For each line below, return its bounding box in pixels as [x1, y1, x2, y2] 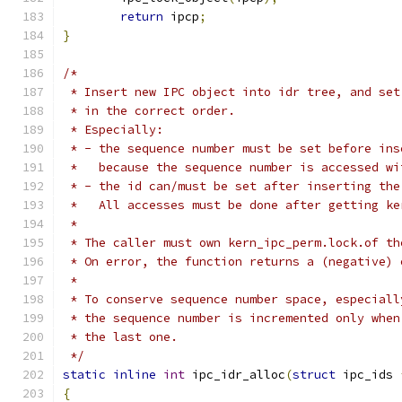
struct [293, 367, 336, 382]
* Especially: [63, 122, 163, 137]
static [63, 367, 106, 382]
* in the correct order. [63, 103, 235, 118]
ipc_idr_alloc [185, 367, 285, 382]
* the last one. [63, 329, 178, 345]
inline [113, 367, 156, 382]
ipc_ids [336, 367, 400, 382]
